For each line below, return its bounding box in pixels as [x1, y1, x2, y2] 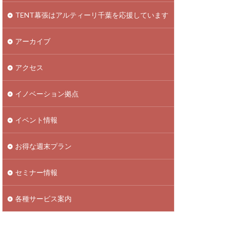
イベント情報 [15, 116, 58, 124]
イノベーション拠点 [15, 89, 79, 98]
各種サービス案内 [15, 194, 72, 203]
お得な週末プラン [15, 142, 72, 150]
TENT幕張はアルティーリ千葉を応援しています [15, 11, 168, 19]
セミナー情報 [15, 168, 58, 177]
